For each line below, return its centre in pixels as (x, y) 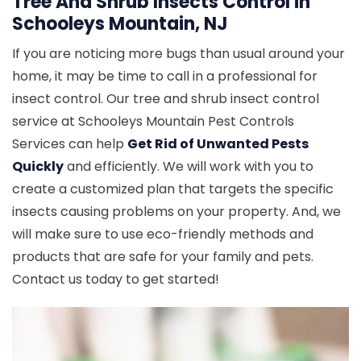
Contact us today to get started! (116, 279)
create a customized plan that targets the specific (173, 189)
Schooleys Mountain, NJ (120, 24)
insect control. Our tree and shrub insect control (166, 99)
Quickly (38, 166)
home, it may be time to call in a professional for (165, 76)
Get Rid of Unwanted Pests (218, 144)
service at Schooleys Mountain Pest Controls (153, 121)
